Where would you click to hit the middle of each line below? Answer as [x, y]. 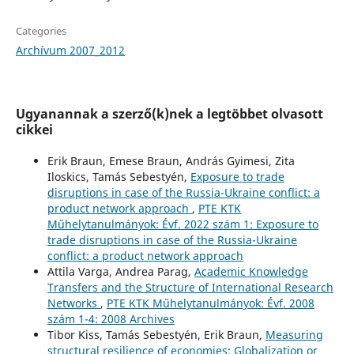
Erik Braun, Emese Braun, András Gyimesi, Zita [171, 160]
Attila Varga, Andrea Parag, [121, 271]
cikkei [34, 129]
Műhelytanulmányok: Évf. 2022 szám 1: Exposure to [183, 224]
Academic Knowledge [251, 271]
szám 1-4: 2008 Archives [111, 318]
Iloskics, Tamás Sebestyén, [119, 176]
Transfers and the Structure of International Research [190, 287]
